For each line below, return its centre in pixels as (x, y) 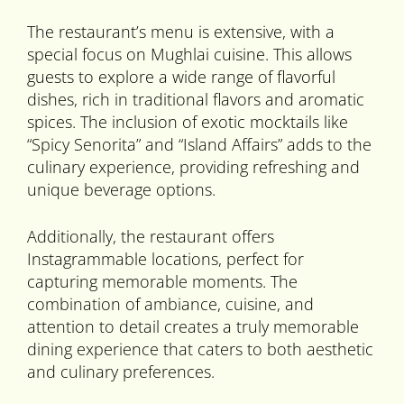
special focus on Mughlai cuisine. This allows (189, 55)
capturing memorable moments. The (162, 282)
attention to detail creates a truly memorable (193, 327)
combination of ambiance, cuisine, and (170, 304)
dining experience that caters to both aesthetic (200, 349)
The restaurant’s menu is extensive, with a (181, 32)
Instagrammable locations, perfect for (165, 259)
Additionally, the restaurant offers (151, 237)
